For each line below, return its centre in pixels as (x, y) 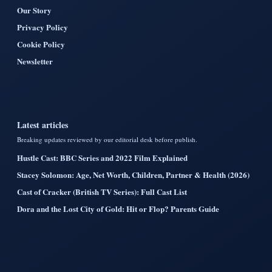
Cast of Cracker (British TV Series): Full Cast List (102, 191)
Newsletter (35, 61)
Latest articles (42, 124)
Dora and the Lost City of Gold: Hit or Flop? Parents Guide (118, 208)
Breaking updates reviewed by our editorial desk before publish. (107, 139)
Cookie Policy (41, 44)
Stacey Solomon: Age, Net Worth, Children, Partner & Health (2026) (133, 174)
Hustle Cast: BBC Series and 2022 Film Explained (102, 157)
